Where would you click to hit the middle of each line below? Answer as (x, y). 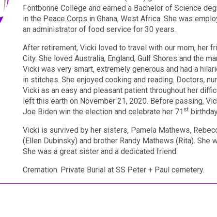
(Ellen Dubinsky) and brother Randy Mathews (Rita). (109, 141)
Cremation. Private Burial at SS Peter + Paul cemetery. (114, 170)
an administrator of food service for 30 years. (100, 29)
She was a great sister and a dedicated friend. (101, 151)
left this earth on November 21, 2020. (86, 101)
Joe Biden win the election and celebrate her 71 (103, 112)
